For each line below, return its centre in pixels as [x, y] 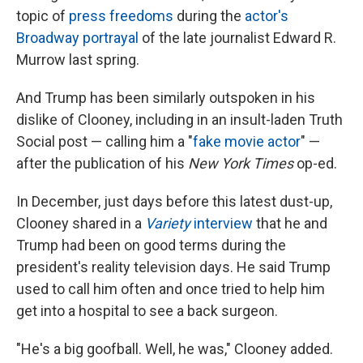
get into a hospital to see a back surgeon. [147, 311]
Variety [168, 223]
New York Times [241, 163]
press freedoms [121, 16]
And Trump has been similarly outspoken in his [166, 98]
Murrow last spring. [78, 60]
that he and [290, 223]
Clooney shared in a [81, 223]
